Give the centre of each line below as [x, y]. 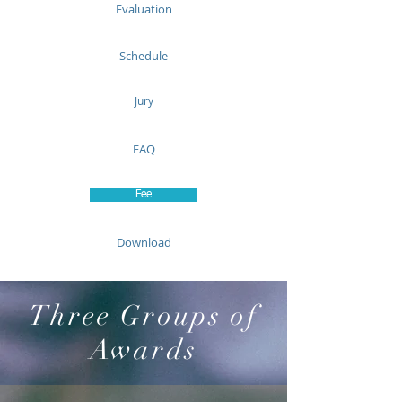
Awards [144, 350]
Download [144, 242]
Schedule [144, 56]
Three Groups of [144, 316]
